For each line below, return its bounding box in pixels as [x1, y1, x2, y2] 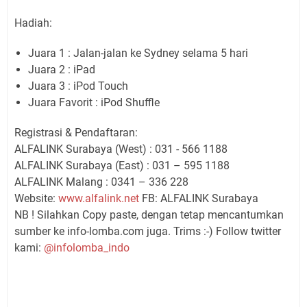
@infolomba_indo [44, 241, 130, 254]
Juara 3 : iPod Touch [28, 79, 131, 93]
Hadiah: [14, 16, 52, 29]
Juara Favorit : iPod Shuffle [28, 96, 160, 109]
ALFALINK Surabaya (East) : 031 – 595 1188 [14, 159, 230, 172]
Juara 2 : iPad [28, 63, 98, 76]
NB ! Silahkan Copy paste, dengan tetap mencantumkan [14, 208, 284, 221]
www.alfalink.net [58, 192, 139, 205]
